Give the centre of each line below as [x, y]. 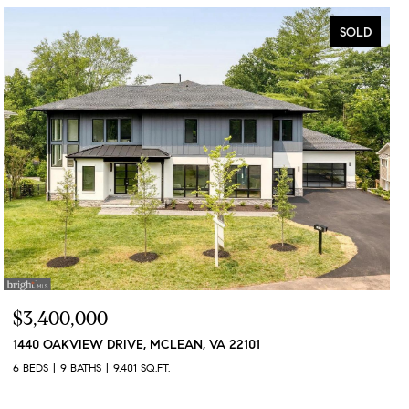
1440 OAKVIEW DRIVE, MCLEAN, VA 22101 [136, 344]
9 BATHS [81, 367]
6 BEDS [31, 367]
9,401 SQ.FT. [142, 367]
